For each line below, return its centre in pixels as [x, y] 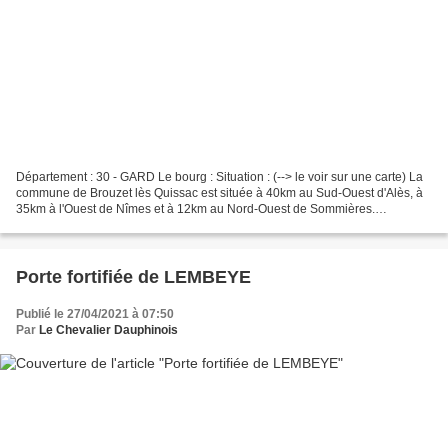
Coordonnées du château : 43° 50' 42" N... [130, 224]
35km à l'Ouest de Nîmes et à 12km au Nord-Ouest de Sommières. [195, 208]
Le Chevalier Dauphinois [108, 329]
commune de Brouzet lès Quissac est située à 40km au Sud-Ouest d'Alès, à [219, 192]
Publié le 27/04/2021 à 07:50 [95, 313]
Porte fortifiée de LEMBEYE [133, 276]
